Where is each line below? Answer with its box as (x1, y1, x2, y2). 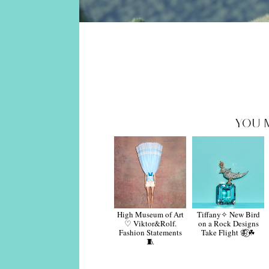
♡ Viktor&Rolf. (124, 217, 177, 229)
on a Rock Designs (198, 217, 259, 229)
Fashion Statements (118, 226, 182, 238)
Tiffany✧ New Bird (196, 208, 260, 220)
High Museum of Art (116, 208, 184, 220)
